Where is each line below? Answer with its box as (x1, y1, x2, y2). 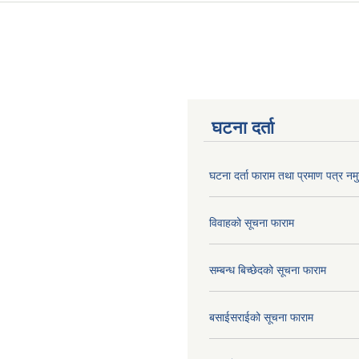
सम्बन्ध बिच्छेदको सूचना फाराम (209, 263, 326, 276)
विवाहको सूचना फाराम (209, 216, 294, 229)
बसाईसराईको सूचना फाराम (209, 310, 313, 324)
